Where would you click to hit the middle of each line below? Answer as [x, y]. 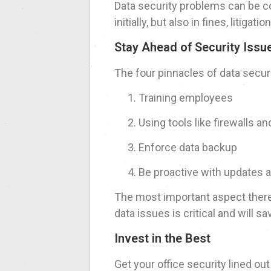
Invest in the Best [163, 239]
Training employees [186, 98]
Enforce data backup [188, 148]
